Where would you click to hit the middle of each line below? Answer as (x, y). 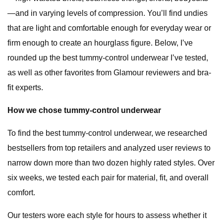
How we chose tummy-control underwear (84, 110)
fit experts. (25, 87)
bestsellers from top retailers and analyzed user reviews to (109, 148)
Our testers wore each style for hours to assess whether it (107, 215)
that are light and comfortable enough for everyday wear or (109, 28)
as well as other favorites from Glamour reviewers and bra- (109, 73)
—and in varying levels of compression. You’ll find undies (108, 13)
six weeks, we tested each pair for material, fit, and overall (108, 178)
